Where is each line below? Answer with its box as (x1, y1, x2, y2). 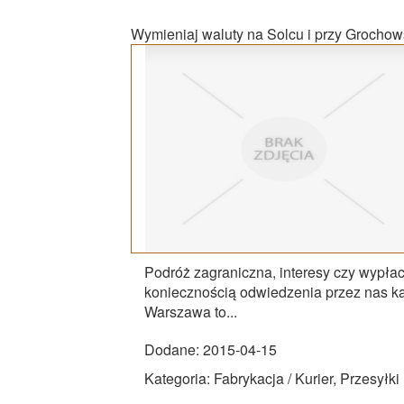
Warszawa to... (144, 300, 237, 322)
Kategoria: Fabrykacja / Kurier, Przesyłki (144, 367, 399, 389)
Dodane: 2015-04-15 (144, 338, 277, 360)
